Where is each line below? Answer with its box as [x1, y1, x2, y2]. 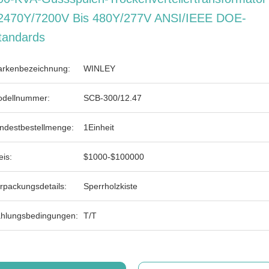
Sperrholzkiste [83, 181, 138, 191]
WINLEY [83, 64, 115, 73]
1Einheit [83, 122, 114, 132]
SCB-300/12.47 [83, 93, 142, 103]
